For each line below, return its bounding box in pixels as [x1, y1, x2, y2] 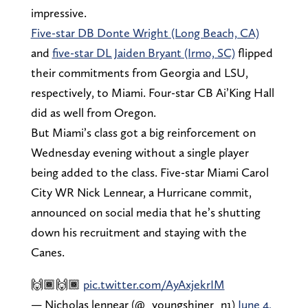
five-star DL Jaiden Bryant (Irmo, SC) [52, 45, 235, 60]
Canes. [30, 244, 65, 259]
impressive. [30, 5, 87, 20]
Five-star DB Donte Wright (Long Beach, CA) [30, 25, 259, 40]
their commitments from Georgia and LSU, [30, 65, 248, 80]
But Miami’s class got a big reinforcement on [30, 124, 256, 140]
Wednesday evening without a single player [30, 144, 249, 159]
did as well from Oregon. [30, 104, 156, 120]
